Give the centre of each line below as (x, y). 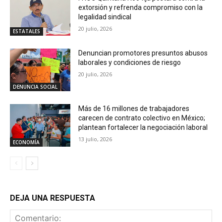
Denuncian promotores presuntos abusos (143, 53)
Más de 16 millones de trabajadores (134, 108)
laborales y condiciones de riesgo (130, 63)
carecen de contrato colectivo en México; (142, 118)
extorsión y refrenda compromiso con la (141, 7)
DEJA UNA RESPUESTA (53, 198)
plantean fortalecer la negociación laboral (143, 127)
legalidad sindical (105, 17)
